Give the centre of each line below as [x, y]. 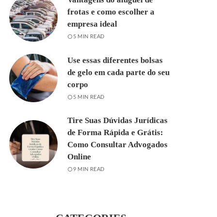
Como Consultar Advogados [118, 145]
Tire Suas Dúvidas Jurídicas [118, 120]
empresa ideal [93, 24]
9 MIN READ [89, 169]
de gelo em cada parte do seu [119, 72]
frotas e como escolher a [111, 12]
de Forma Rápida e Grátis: [116, 132]
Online [79, 157]
